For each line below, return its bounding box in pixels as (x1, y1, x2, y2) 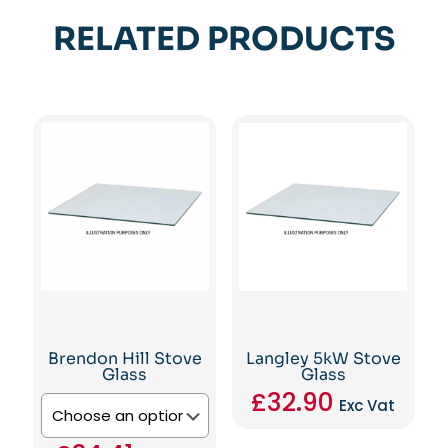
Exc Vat (339, 394, 396, 416)
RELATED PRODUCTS (53, 19, 395, 60)
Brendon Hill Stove (47, 347, 202, 369)
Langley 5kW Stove (245, 347, 401, 369)
